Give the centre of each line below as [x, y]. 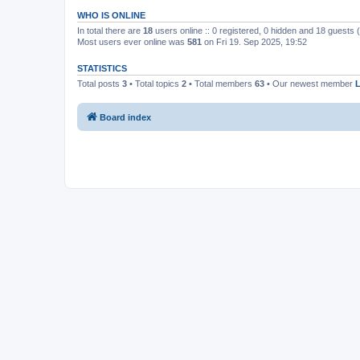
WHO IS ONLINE [111, 15]
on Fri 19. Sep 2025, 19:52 [254, 42]
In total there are [110, 31]
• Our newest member [310, 84]
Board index [125, 117]
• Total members [221, 84]
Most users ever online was [132, 42]
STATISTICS [102, 68]
